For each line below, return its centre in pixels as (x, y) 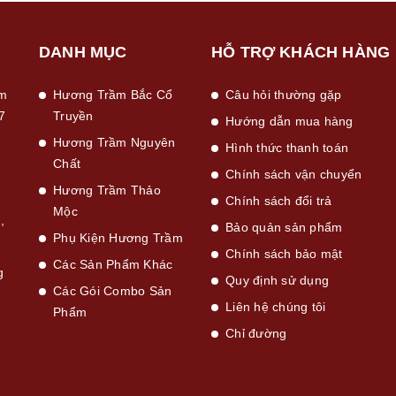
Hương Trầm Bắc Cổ (113, 94)
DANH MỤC (83, 52)
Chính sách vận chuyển (294, 174)
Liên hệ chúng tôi (276, 306)
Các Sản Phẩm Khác (113, 264)
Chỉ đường (256, 333)
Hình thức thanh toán (287, 147)
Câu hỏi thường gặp (284, 94)
